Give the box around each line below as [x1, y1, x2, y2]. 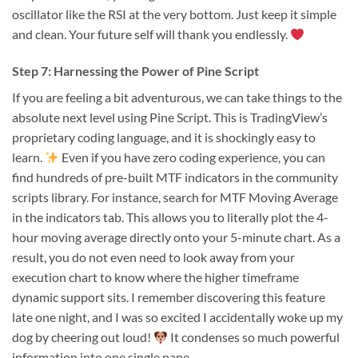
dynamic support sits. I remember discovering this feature [12, 289, 325, 305]
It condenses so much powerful [168, 329, 340, 345]
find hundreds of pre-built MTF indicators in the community [12, 169, 338, 185]
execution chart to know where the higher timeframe [12, 269, 299, 285]
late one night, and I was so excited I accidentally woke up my [12, 309, 343, 325]
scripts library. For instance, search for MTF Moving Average [12, 189, 338, 205]
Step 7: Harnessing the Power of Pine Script [12, 63, 259, 79]
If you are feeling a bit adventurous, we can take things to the [12, 89, 342, 105]
